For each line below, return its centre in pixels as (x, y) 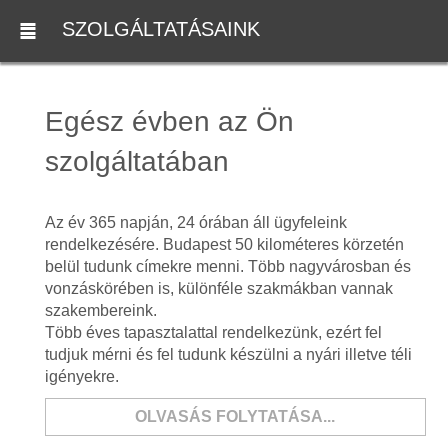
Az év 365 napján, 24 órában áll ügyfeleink (195, 222)
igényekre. (81, 376)
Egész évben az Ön (169, 121)
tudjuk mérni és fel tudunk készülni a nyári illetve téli (228, 354)
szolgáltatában (136, 161)
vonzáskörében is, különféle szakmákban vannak (218, 288)
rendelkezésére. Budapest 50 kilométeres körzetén (224, 244)
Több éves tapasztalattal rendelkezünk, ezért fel (213, 332)
